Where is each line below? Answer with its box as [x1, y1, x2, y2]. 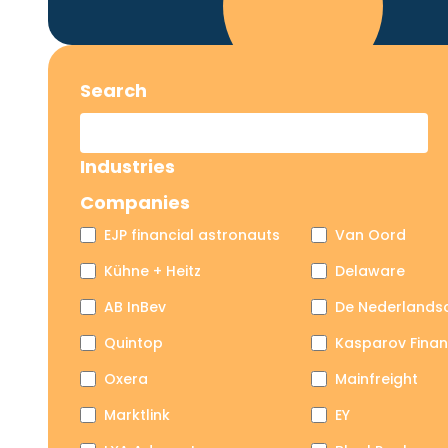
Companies [80, 190, 190, 215]
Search [80, 78, 147, 103]
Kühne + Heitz [104, 261, 201, 281]
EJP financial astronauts [104, 225, 280, 245]
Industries [80, 154, 175, 179]
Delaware [335, 261, 406, 281]
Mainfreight [335, 369, 419, 389]
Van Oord [335, 225, 407, 245]
